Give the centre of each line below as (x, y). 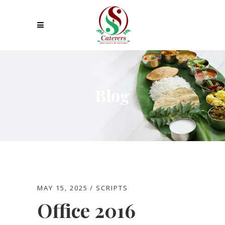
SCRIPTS (112, 188)
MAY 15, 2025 (63, 188)
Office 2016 (86, 210)
